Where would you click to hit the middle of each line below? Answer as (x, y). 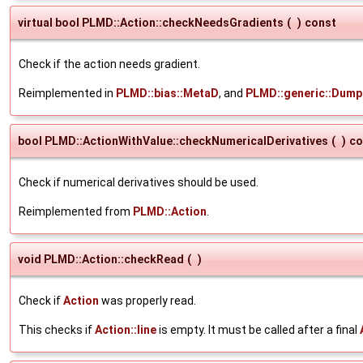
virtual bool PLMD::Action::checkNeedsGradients (151, 22)
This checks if (57, 329)
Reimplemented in (67, 93)
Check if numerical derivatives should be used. (139, 182)
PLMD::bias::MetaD (167, 93)
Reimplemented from (76, 211)
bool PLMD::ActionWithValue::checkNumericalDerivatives (173, 141)
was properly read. (147, 300)
